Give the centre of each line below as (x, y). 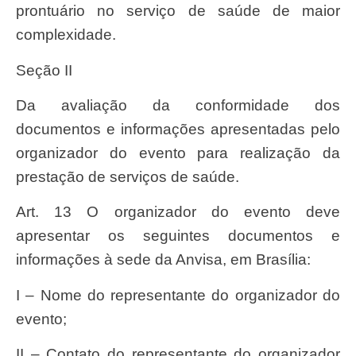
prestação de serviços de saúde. (128, 177)
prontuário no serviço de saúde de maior (178, 11)
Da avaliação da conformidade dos (21, 106)
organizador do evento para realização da (178, 153)
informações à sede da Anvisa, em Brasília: (163, 260)
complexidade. (66, 35)
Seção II (49, 70)
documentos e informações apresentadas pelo (178, 130)
